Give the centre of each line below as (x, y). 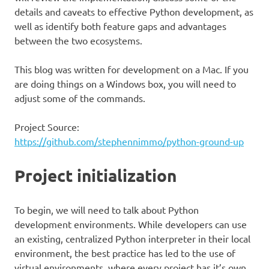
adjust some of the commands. (80, 98)
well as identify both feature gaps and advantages (120, 26)
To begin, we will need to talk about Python (107, 210)
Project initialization (95, 175)
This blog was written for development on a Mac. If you (131, 69)
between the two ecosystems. (78, 41)
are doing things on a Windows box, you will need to (125, 84)
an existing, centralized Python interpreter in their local (132, 239)
